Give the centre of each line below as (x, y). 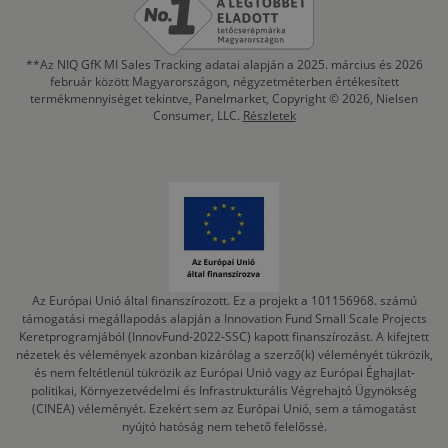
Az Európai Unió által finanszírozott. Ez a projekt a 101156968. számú (224, 301)
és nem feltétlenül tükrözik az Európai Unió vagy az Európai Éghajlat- (224, 373)
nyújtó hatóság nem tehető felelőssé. (224, 427)
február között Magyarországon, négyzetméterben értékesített (224, 82)
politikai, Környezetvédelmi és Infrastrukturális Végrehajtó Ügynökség (224, 391)
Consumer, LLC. (197, 116)
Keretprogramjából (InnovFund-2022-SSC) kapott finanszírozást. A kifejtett (224, 337)
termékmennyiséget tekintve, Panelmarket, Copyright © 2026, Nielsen (224, 99)
